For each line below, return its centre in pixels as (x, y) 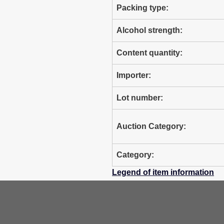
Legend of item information (163, 172)
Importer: (134, 75)
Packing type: (142, 8)
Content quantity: (149, 53)
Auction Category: (151, 126)
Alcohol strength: (149, 30)
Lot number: (140, 98)
